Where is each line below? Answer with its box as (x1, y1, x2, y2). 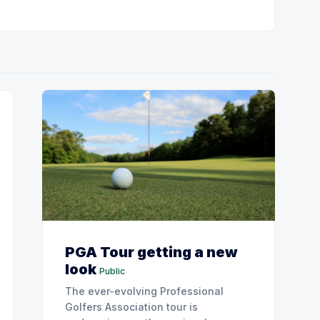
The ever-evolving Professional (65, 285, 224, 298)
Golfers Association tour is (65, 301, 198, 314)
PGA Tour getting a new (65, 244, 238, 261)
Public (99, 266, 125, 277)
